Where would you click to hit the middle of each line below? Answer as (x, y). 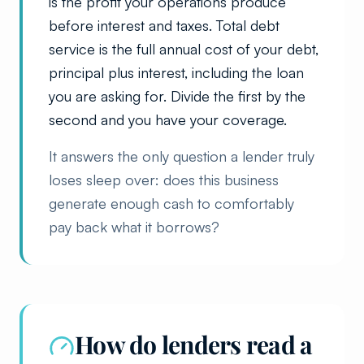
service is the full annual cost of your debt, (184, 48)
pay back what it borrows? (134, 226)
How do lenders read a (194, 344)
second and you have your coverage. (168, 119)
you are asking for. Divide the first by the (177, 95)
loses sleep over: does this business (164, 179)
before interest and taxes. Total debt (164, 25)
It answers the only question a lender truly (182, 156)
